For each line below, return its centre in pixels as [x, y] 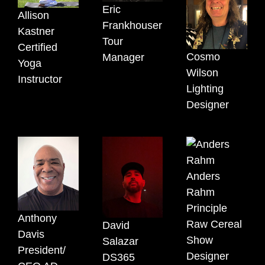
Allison [33, 16]
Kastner [36, 32]
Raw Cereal [214, 224]
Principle [207, 209]
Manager [123, 57]
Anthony [37, 219]
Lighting [205, 89]
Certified [38, 48]
